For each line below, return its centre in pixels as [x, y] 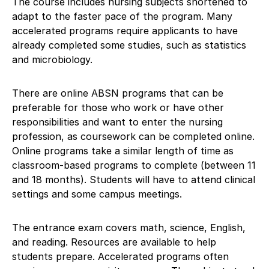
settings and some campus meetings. [97, 194]
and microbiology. [52, 59]
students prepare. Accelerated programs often [120, 256]
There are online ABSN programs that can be [118, 93]
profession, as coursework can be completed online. [133, 136]
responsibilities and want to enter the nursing [117, 122]
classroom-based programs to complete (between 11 [134, 165]
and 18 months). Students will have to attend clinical [134, 179]
